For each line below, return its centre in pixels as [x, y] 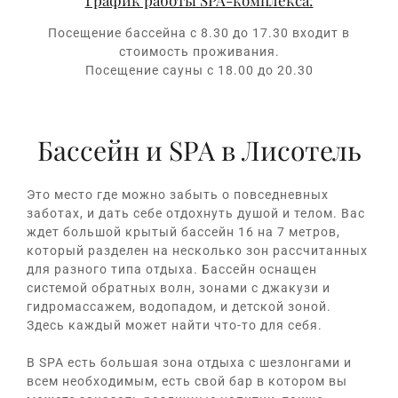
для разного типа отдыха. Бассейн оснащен [172, 270]
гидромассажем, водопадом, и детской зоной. [179, 307]
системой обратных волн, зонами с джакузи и [179, 288]
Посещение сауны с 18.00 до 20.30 [199, 71]
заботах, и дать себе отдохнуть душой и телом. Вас [196, 214]
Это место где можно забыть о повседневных [178, 195]
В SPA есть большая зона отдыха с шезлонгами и [189, 363]
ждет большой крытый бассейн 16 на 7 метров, [183, 232]
